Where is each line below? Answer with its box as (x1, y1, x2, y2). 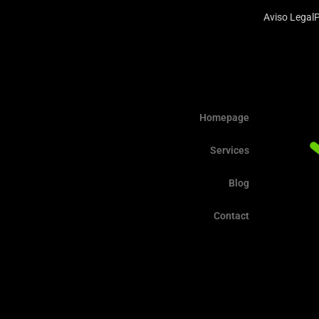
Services (209, 145, 249, 157)
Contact (213, 210, 249, 222)
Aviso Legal (263, 11, 314, 23)
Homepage (199, 112, 249, 124)
